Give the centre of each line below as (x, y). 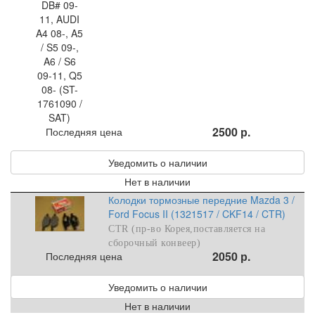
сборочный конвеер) (155, 243)
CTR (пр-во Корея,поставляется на (187, 229)
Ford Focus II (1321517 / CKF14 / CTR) (197, 214)
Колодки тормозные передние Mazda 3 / (202, 200)
